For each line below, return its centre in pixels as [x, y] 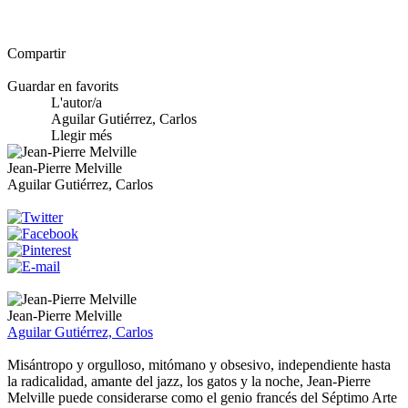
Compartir [36, 53]
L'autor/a [76, 102]
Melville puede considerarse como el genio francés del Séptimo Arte [202, 397]
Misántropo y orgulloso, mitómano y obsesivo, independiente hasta [199, 364]
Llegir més [82, 135]
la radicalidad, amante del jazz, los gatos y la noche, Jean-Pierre [189, 381]
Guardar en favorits [63, 86]
